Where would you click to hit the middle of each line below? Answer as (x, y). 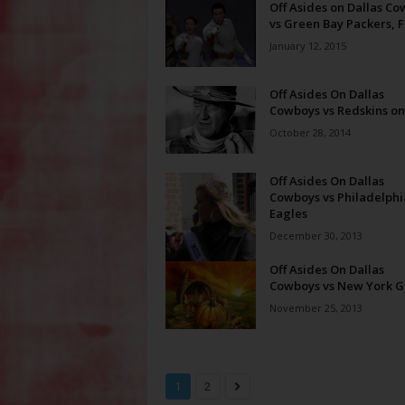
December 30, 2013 (316, 235)
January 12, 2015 (307, 46)
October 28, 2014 (310, 132)
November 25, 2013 (316, 308)
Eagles (288, 213)
